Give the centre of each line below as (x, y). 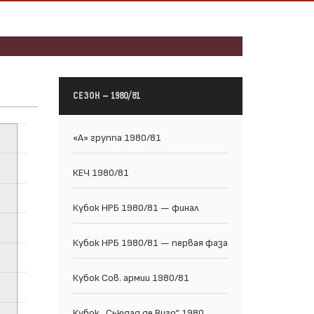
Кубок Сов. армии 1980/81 (131, 277)
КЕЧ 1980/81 (101, 172)
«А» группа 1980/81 (117, 137)
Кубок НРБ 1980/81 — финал (136, 207)
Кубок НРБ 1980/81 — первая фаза (150, 242)
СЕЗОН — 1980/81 (106, 96)
